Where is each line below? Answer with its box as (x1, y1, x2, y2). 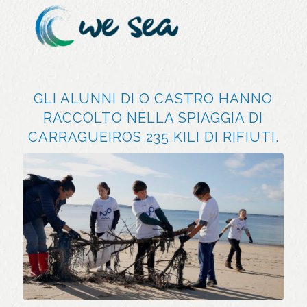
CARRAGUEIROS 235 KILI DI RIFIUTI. (27, 129, 279, 145)
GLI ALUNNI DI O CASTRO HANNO (34, 90, 273, 107)
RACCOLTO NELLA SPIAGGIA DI (43, 110, 264, 126)
